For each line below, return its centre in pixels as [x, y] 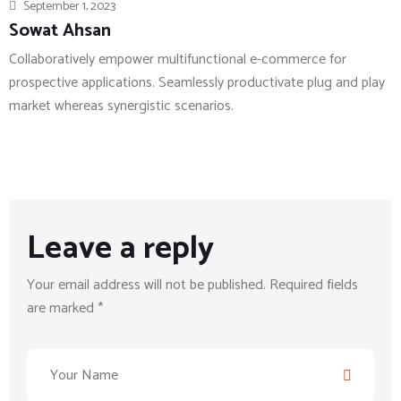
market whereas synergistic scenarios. [121, 107]
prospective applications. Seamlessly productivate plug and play [197, 83]
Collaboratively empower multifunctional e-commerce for [178, 60]
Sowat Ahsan [60, 31]
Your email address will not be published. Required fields [192, 286]
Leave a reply [120, 249]
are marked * [65, 309]
